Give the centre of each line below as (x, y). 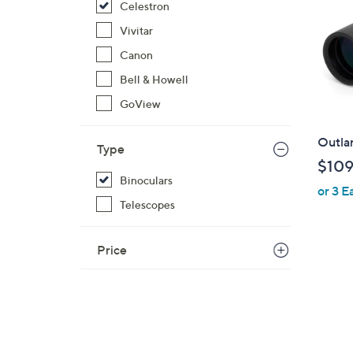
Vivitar (136, 30)
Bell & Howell (154, 79)
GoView (140, 104)
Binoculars (146, 180)
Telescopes (147, 204)
